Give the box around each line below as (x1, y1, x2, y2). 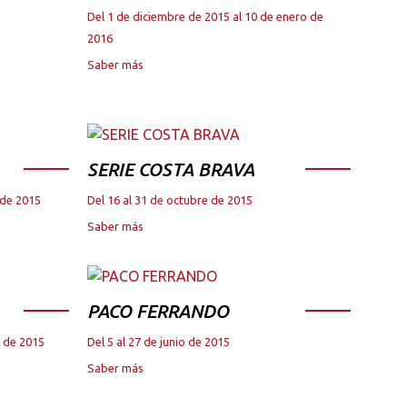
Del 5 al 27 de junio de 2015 (87, 334, 230, 348)
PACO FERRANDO (87, 300, 229, 322)
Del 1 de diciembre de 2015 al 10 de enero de (87, 9, 323, 23)
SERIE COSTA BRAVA (87, 158, 254, 180)
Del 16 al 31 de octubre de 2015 (87, 193, 253, 206)
